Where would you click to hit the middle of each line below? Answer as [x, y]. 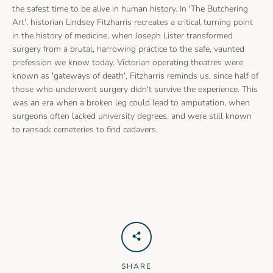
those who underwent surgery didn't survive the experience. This [135, 89]
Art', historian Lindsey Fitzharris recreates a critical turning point [133, 22]
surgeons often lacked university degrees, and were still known [132, 116]
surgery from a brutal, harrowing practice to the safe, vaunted [128, 49]
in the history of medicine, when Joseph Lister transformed [122, 35]
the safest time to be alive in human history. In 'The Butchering [130, 9]
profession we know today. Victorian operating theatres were [128, 62]
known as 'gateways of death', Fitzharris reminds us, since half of [135, 76]
